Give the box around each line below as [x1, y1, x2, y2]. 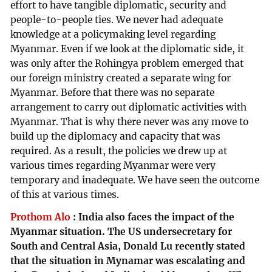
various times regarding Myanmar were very [10, 159, 216, 171]
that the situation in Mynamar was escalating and [10, 255, 246, 267]
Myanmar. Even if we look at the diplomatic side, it [10, 42, 245, 55]
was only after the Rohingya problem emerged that [10, 57, 244, 69]
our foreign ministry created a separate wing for [10, 72, 231, 84]
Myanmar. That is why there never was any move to [10, 115, 249, 127]
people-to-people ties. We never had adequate [10, 13, 223, 25]
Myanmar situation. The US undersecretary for [10, 226, 233, 238]
